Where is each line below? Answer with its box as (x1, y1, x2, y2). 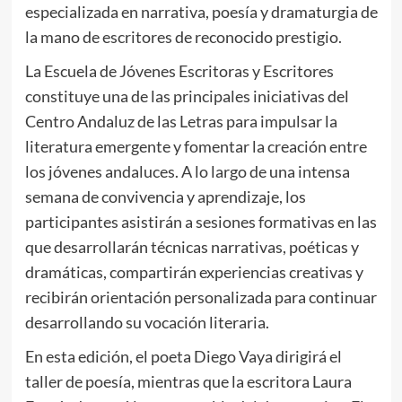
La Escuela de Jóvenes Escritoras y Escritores (24, 61, 334, 82)
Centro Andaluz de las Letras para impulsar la (24, 111, 337, 132)
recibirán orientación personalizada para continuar (24, 287, 377, 308)
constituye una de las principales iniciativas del (24, 86, 349, 107)
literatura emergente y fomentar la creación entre (24, 136, 367, 157)
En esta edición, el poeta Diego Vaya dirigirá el (24, 346, 342, 367)
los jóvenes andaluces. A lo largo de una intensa (24, 162, 350, 182)
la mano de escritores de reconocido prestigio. (24, 27, 342, 48)
